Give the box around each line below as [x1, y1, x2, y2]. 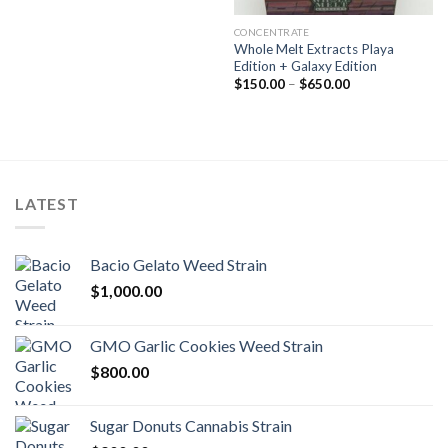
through [348, 113, 397, 130]
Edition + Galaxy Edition [233, 57, 377, 74]
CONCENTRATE [233, 25, 310, 38]
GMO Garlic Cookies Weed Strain [90, 336, 323, 356]
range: [348, 87, 385, 104]
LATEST [15, 193, 79, 213]
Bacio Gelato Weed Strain [90, 255, 267, 275]
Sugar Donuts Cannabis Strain [90, 416, 292, 436]
